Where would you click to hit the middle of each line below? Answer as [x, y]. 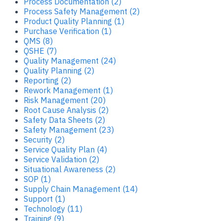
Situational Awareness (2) [70, 169]
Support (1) [44, 199]
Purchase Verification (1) [68, 31]
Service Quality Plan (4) [65, 149]
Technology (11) [53, 208]
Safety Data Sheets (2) [64, 120]
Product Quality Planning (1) [74, 21]
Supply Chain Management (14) [81, 189]
